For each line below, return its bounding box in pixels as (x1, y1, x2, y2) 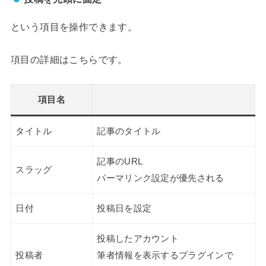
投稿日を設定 (97, 203, 152, 213)
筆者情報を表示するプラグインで (97, 250, 233, 260)
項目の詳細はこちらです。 (10, 54, 128, 65)
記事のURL (97, 156, 143, 166)
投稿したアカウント (97, 233, 179, 243)
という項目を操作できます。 (10, 21, 138, 32)
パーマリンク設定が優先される (97, 173, 224, 183)
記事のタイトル (97, 126, 161, 136)
